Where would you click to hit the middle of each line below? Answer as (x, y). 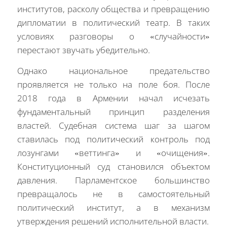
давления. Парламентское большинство (113, 180)
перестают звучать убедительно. (83, 50)
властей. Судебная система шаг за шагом (113, 126)
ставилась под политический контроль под (113, 139)
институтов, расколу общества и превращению (113, 9)
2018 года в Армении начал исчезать (113, 98)
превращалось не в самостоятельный (113, 194)
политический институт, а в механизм (113, 208)
